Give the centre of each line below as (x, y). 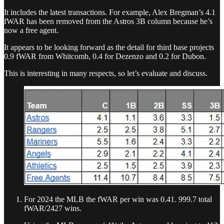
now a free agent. (31, 30)
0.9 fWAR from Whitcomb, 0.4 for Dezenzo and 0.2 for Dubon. (105, 56)
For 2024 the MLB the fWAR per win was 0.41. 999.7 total (118, 199)
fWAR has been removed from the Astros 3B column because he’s (108, 21)
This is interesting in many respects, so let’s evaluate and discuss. (106, 73)
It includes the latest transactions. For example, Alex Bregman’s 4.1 (110, 12)
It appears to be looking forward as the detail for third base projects (109, 47)
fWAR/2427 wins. (53, 208)
